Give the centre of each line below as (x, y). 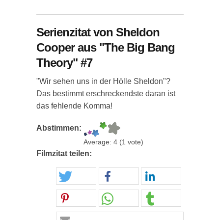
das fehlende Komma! (74, 106)
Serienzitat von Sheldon (98, 32)
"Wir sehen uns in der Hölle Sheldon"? (103, 81)
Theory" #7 (64, 63)
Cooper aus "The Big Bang (106, 47)
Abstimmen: (60, 128)
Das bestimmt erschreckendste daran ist (106, 94)
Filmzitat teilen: (65, 153)
